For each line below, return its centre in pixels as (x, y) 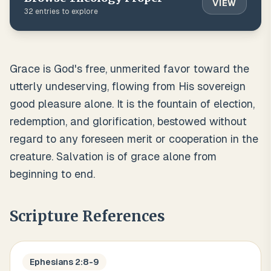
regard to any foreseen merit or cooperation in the (134, 139)
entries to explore (66, 11)
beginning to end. (52, 174)
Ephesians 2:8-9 (64, 262)
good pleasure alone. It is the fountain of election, (132, 104)
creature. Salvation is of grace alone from (113, 156)
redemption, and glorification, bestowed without (128, 121)
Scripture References (87, 216)
